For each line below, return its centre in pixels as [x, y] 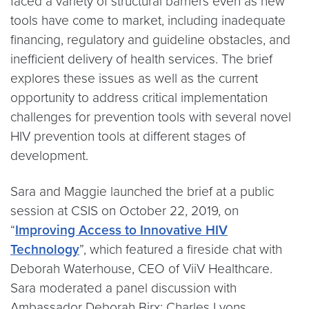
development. [49, 156]
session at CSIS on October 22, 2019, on [124, 211]
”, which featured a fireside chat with [181, 249]
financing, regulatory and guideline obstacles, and [150, 40]
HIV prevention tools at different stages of [128, 136]
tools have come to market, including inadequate [148, 20]
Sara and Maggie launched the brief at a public [142, 191]
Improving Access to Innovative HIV [121, 230]
